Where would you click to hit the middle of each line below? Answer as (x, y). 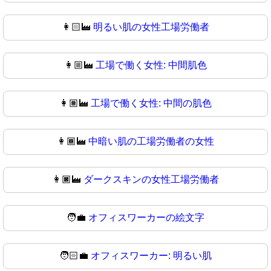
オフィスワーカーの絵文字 (146, 217)
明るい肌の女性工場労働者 (151, 27)
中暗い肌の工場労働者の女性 (151, 141)
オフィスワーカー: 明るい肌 (151, 255)
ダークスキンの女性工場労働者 (151, 179)
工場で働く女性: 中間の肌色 (151, 103)
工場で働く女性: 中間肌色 (151, 65)
